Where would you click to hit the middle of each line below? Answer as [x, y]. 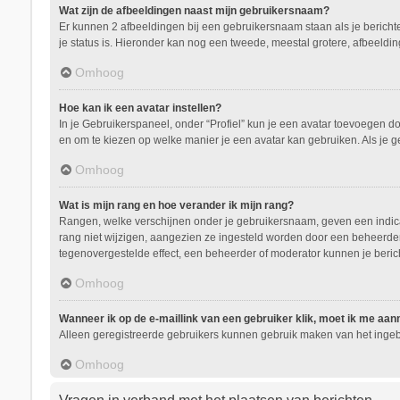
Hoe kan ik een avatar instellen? [140, 108]
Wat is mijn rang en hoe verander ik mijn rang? [176, 205]
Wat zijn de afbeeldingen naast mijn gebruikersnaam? [194, 11]
